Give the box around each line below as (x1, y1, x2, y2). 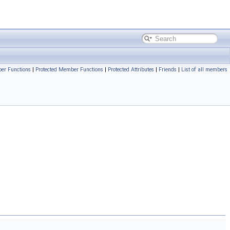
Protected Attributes (108, 66, 154, 73)
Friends (159, 66, 177, 73)
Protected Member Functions (35, 66, 103, 73)
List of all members (181, 66, 227, 73)
